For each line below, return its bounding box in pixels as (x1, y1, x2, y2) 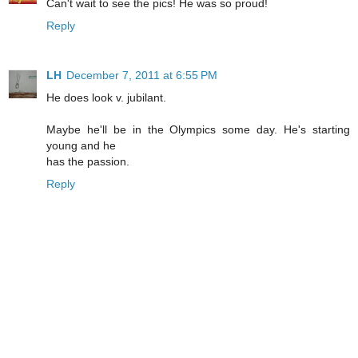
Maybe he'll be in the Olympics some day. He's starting (46, 123, 350, 137)
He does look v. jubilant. (46, 91, 166, 105)
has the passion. (46, 155, 129, 169)
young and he (46, 139, 116, 153)
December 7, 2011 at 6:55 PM (66, 69, 217, 82)
